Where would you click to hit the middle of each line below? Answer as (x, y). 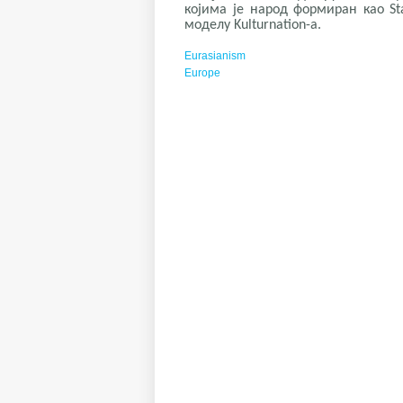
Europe (203, 73)
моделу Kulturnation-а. (253, 26)
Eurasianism (215, 56)
